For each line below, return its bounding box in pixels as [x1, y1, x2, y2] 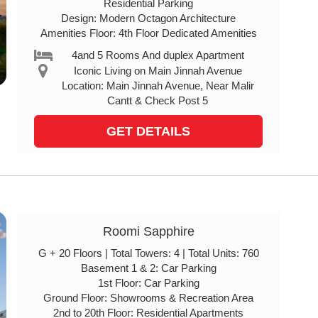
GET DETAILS [106, 124, 190, 138]
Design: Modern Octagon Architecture [61, 12, 236, 24]
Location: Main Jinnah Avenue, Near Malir [61, 79, 254, 92]
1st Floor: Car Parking [97, 277, 199, 289]
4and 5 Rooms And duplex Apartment [71, 49, 244, 61]
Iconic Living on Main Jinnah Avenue [73, 65, 242, 77]
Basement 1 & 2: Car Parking [80, 262, 216, 274]
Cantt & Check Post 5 [107, 94, 209, 106]
